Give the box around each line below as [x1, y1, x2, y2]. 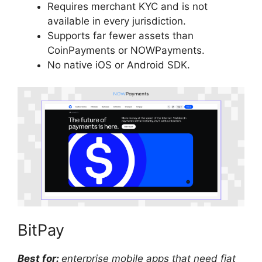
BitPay [18, 220, 64, 240]
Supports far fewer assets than [47, 29, 194, 42]
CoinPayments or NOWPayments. [47, 44, 205, 56]
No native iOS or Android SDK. [47, 58, 190, 71]
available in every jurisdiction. [47, 15, 186, 27]
